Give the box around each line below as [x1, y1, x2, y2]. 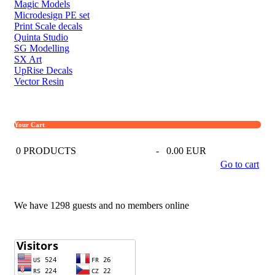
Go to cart [220, 158, 259, 169]
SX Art [14, 53, 42, 64]
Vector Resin [14, 76, 64, 87]
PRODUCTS [21, 145, 76, 156]
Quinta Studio [14, 31, 68, 42]
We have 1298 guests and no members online [14, 199, 189, 211]
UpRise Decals [14, 64, 72, 76]
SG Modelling [14, 42, 69, 53]
